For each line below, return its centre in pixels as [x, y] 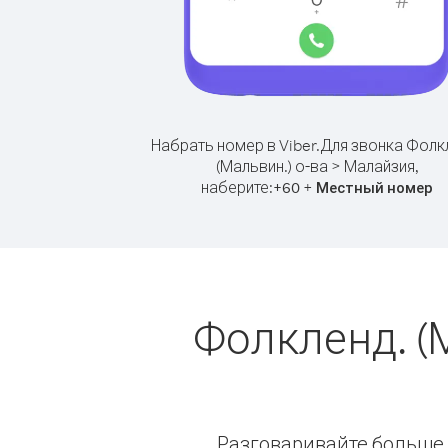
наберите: [237, 187]
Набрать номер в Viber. [235, 145]
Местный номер [374, 187]
